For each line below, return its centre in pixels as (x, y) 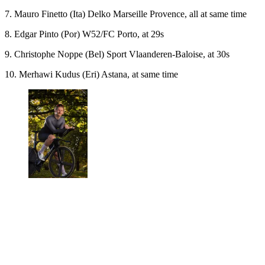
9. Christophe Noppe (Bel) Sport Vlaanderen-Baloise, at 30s (117, 54)
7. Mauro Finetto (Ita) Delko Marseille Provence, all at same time (126, 14)
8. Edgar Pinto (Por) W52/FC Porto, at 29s (84, 34)
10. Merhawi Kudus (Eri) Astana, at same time (91, 74)
